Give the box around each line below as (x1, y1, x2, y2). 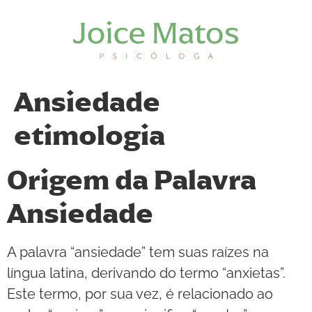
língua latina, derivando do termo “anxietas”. (7, 265, 286, 281)
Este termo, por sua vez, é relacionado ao (7, 286, 273, 302)
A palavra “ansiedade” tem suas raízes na (7, 244, 269, 260)
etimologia (14, 118, 165, 153)
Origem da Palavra (7, 162, 256, 198)
